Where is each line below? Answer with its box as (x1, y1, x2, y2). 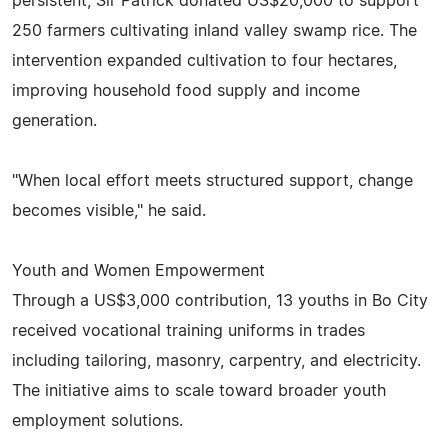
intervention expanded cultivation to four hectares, (12, 52, 397, 69)
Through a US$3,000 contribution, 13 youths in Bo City (12, 292, 428, 309)
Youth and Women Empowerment (12, 262, 265, 279)
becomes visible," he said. (12, 202, 206, 219)
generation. (12, 112, 97, 129)
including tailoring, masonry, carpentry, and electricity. (12, 352, 421, 369)
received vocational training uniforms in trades (12, 322, 365, 339)
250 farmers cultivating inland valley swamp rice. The (12, 22, 417, 39)
